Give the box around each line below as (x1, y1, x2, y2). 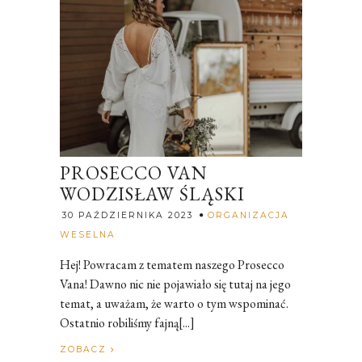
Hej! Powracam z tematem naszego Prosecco (60, 255, 284, 273)
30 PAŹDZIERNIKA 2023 (62, 209, 193, 221)
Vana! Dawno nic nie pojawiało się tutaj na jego (60, 275, 291, 293)
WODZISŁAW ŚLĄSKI (60, 181, 245, 206)
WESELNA (60, 229, 116, 240)
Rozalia (117, 223, 154, 241)
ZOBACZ (60, 343, 111, 355)
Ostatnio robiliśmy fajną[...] (60, 314, 195, 331)
